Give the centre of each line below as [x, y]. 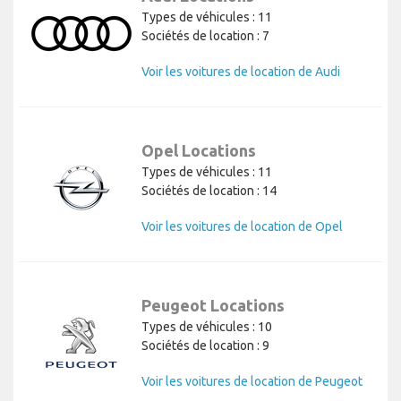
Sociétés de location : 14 [209, 191]
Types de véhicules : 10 [207, 327]
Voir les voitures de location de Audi [241, 72]
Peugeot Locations [213, 306]
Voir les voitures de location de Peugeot [252, 382]
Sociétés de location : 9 [205, 346]
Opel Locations [199, 151]
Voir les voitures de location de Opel [242, 227]
